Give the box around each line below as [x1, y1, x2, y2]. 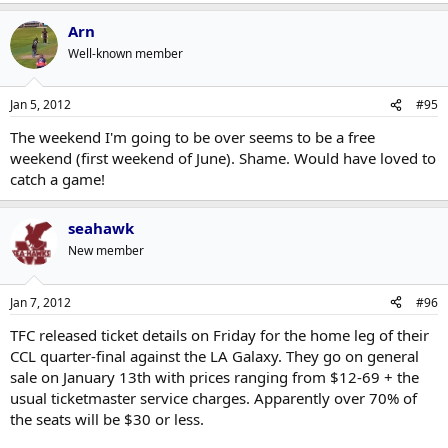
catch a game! [10, 169, 105, 189]
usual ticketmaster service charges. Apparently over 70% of [10, 387, 417, 408]
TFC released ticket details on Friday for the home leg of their [10, 324, 429, 345]
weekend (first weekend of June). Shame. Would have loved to [10, 148, 436, 168]
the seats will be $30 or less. [10, 408, 204, 429]
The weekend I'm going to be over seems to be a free [10, 127, 375, 147]
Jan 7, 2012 [10, 293, 71, 311]
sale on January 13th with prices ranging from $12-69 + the [10, 366, 419, 387]
